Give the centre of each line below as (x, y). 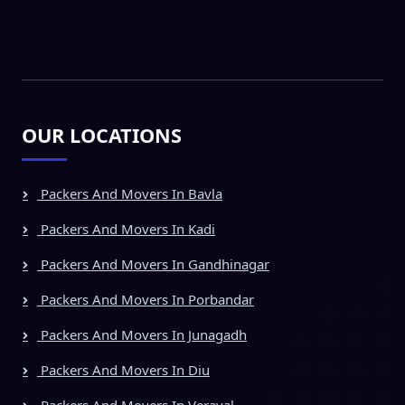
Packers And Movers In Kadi (126, 228)
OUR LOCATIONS (102, 135)
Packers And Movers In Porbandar (146, 299)
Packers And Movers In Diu (123, 369)
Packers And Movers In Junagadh (142, 334)
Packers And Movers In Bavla (130, 193)
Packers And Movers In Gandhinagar (153, 264)
